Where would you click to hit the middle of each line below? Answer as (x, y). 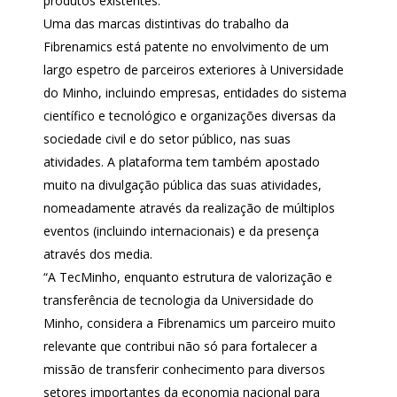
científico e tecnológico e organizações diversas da (189, 116)
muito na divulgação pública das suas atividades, (182, 185)
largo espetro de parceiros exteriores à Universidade (193, 70)
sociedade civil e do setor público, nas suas (167, 139)
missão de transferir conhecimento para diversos (184, 369)
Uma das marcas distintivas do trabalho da (166, 23)
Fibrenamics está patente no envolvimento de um (186, 47)
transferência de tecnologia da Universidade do (178, 300)
